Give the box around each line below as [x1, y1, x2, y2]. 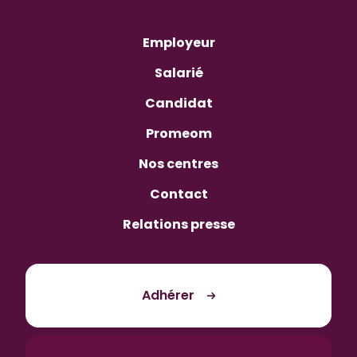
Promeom [145, 124, 212, 143]
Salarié [154, 64, 203, 83]
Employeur [142, 33, 215, 53]
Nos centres [139, 155, 218, 174]
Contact [149, 185, 208, 204]
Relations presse [122, 215, 235, 234]
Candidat [144, 94, 213, 113]
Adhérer [142, 286, 194, 305]
